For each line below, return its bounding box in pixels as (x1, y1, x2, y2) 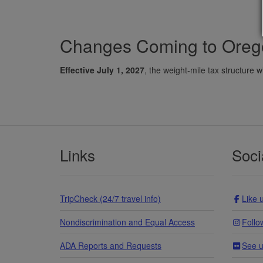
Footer (59, 131, 110, 157)
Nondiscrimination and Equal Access (60, 216, 195, 228)
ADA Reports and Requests (60, 240, 161, 252)
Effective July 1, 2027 (60, 64, 144, 76)
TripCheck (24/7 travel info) (60, 193, 161, 205)
